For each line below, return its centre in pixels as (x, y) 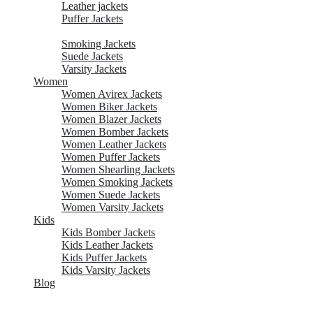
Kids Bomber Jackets (108, 232)
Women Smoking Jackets (117, 182)
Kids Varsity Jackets (106, 270)
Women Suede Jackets (111, 194)
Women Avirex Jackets (112, 94)
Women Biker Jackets (109, 106)
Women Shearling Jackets (118, 169)
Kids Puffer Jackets (104, 257)
